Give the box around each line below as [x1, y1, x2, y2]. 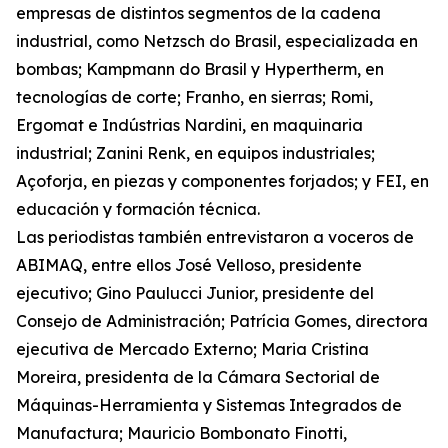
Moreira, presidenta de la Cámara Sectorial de [16, 367, 380, 388]
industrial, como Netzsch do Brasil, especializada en [16, 31, 418, 52]
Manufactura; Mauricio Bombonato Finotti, [16, 423, 347, 444]
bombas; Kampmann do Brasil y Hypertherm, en [16, 59, 384, 80]
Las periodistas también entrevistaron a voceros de [16, 227, 414, 248]
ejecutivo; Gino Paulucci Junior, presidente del [16, 283, 374, 304]
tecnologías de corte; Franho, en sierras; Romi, [16, 87, 373, 108]
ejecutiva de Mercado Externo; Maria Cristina [16, 339, 369, 360]
